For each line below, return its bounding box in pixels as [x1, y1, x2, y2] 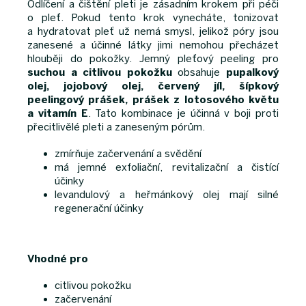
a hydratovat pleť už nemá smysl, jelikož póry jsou [27, 25, 279, 38]
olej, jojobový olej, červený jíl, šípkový [27, 80, 279, 93]
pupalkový [226, 66, 279, 79]
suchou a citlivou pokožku [27, 66, 172, 79]
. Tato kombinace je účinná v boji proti [87, 107, 279, 120]
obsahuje [171, 66, 227, 79]
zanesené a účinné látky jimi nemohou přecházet [27, 39, 279, 52]
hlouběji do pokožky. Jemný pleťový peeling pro [27, 53, 279, 66]
